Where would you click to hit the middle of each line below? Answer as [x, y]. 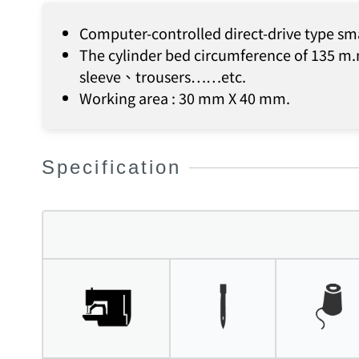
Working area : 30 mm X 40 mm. [185, 98]
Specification [112, 167]
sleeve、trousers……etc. [163, 77]
